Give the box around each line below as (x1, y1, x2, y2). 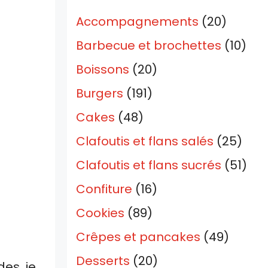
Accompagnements (76, 13, 199, 31)
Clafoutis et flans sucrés (76, 157, 221, 174)
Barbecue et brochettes (76, 37, 221, 54)
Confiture (76, 181, 132, 198)
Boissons (76, 61, 129, 78)
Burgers (76, 85, 123, 102)
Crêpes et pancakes (76, 229, 200, 246)
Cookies (76, 205, 124, 222)
